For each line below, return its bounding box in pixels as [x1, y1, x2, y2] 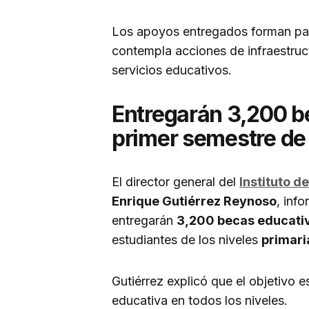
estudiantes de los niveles [112, 232, 261, 248]
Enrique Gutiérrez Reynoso [112, 194, 277, 209]
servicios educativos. [112, 63, 232, 78]
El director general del [112, 175, 239, 190]
